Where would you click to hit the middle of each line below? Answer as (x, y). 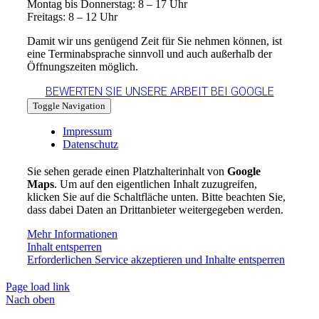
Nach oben (30, 300)
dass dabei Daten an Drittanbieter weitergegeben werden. (155, 210)
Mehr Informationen (72, 234)
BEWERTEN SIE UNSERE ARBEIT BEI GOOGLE (159, 92)
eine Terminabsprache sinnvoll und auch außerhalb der (149, 54)
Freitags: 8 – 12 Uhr (72, 17)
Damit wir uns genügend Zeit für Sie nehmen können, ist (154, 41)
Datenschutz (90, 145)
